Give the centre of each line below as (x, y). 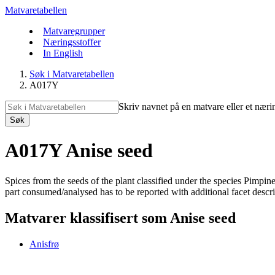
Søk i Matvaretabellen (72, 74)
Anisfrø (44, 244)
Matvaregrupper (74, 31)
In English (63, 53)
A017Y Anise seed (79, 151)
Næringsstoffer (72, 42)
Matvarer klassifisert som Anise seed (120, 218)
